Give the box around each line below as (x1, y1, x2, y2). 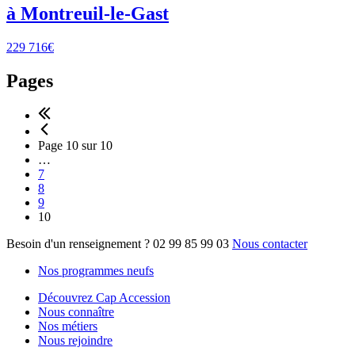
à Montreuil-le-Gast (6, 2, 169, 24)
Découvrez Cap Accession (38, 291, 170, 305)
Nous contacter (232, 237, 307, 251)
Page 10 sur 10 (38, 139, 113, 153)
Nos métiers (38, 319, 97, 334)
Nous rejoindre (38, 334, 113, 348)
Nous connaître (38, 305, 114, 319)
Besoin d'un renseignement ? (6, 237, 150, 251)
